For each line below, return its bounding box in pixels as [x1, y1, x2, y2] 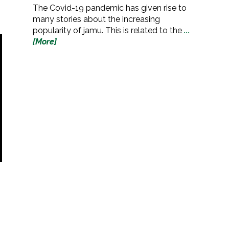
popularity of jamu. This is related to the [33, 26, 184, 36]
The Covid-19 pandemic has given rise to [33, 3, 187, 13]
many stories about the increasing [33, 14, 160, 25]
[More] [33, 37, 57, 47]
